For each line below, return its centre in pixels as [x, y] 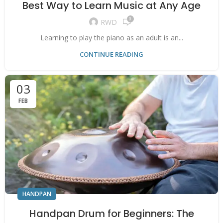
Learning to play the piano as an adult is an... [111, 37]
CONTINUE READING [111, 54]
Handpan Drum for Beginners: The [111, 213]
